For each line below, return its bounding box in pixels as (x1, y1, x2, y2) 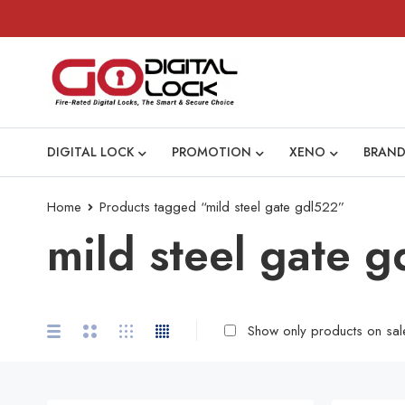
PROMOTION (172, 143, 251, 161)
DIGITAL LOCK (47, 143, 134, 161)
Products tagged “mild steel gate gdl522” (99, 197, 344, 217)
